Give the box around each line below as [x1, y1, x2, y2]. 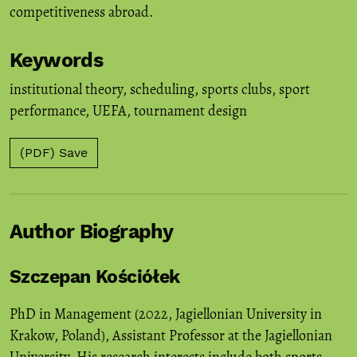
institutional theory [10, 79, 123, 99]
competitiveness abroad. [10, 2, 153, 22]
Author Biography [10, 219, 173, 243]
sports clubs [202, 79, 272, 99]
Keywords [10, 48, 103, 72]
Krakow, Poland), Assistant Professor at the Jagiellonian [10, 326, 332, 346]
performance [10, 100, 85, 120]
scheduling [130, 79, 194, 99]
